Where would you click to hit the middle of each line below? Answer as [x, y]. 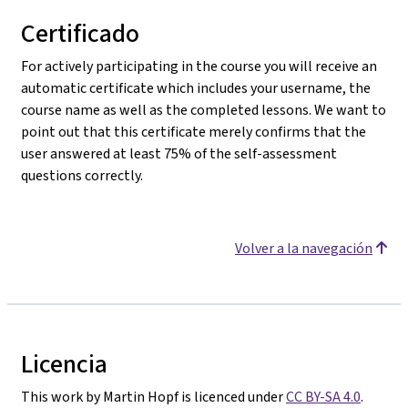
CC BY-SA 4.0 [323, 396]
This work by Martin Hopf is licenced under [153, 396]
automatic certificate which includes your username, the [196, 87]
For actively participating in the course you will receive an [199, 66]
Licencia [64, 363]
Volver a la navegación [304, 248]
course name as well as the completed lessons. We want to [204, 109]
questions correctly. [82, 175]
